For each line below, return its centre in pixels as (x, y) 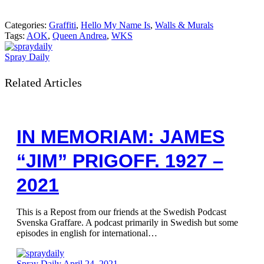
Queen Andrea (80, 36)
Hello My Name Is (115, 25)
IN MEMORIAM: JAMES (121, 137)
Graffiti (62, 25)
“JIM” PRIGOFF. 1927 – (120, 161)
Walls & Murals (184, 25)
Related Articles (43, 82)
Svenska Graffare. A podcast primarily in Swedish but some (127, 222)
